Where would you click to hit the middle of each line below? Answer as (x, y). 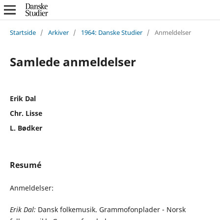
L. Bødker (26, 128)
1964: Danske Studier (111, 32)
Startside (23, 32)
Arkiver (58, 32)
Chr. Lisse (26, 113)
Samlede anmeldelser (73, 61)
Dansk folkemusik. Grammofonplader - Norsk (110, 209)
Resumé (25, 165)
